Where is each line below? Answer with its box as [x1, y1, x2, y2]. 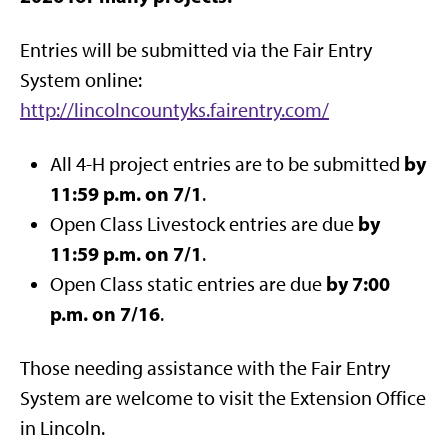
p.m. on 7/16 [50, 301, 160, 327]
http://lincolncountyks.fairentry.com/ [20, 98, 329, 123]
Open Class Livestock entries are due [50, 212, 354, 237]
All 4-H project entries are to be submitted [50, 152, 400, 177]
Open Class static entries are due [50, 272, 322, 297]
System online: [20, 68, 142, 93]
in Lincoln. [20, 416, 105, 441]
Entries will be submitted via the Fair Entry [20, 38, 372, 63]
